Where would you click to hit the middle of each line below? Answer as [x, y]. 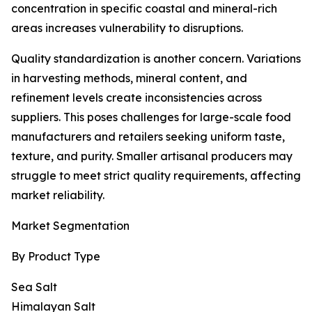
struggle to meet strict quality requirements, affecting [156, 176]
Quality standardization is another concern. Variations [156, 59]
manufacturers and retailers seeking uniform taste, [148, 137]
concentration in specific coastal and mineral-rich [144, 9]
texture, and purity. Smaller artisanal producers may [152, 156]
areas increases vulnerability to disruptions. [127, 28]
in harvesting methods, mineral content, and [129, 78]
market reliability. [58, 195]
